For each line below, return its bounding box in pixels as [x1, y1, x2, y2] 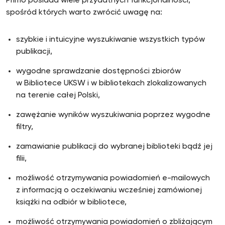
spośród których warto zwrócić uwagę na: [6, 9, 162, 17]
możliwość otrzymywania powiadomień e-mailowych [16, 174, 210, 182]
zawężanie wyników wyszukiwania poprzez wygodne [16, 111, 210, 119]
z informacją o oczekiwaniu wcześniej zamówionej [16, 186, 202, 194]
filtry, [16, 123, 33, 131]
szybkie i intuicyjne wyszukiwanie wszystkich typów [16, 36, 205, 44]
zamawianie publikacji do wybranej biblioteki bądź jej [16, 143, 212, 151]
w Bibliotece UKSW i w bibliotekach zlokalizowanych [16, 79, 206, 87]
